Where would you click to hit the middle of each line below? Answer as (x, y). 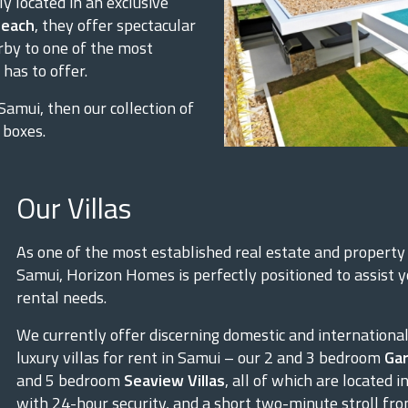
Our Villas (74, 208)
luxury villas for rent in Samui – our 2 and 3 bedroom (200, 357)
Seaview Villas (174, 380)
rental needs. (61, 297)
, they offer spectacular (115, 25)
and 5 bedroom (70, 380)
